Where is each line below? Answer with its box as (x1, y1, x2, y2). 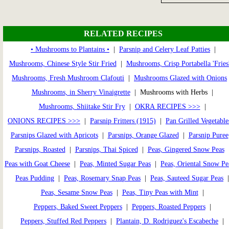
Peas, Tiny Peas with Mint (122, 188, 198, 196)
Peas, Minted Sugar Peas (80, 159, 151, 168)
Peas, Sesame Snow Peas (40, 188, 112, 196)
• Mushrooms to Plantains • (31, 45, 109, 53)
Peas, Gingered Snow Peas (147, 145, 224, 153)
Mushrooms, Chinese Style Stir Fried (9, 59, 117, 67)
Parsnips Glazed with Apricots (10, 131, 98, 139)
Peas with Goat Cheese (5, 159, 70, 168)
